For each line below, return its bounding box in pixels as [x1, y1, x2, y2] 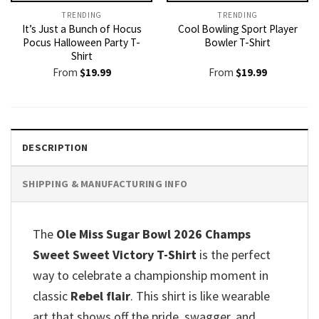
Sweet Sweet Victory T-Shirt [33, 246, 197, 263]
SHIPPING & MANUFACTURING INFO [22, 177, 188, 191]
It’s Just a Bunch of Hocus [21, 21, 142, 36]
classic [33, 288, 70, 305]
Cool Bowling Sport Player [177, 21, 298, 36]
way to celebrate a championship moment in [33, 267, 268, 284]
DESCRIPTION [22, 141, 88, 155]
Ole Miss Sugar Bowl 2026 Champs [56, 226, 251, 243]
